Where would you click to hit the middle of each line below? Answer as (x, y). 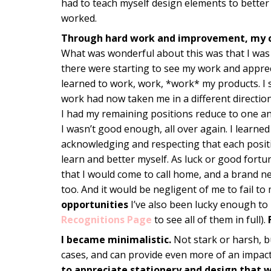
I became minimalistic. (116, 240)
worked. (79, 18)
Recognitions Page (106, 220)
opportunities (94, 205)
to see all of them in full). (210, 220)
